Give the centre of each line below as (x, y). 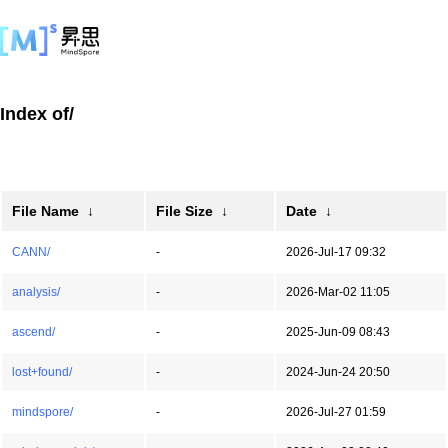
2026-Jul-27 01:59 (336, 412)
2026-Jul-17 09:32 (336, 252)
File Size (184, 211)
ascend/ (33, 332)
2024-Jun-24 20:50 (338, 372)
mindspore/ (42, 412)
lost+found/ (42, 372)
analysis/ (36, 292)
